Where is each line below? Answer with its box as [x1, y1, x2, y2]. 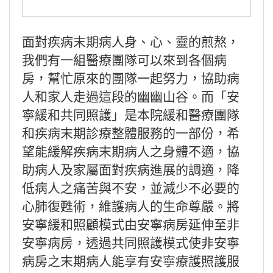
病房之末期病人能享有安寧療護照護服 [22, 251, 239, 269]
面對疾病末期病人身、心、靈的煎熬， [22, 32, 239, 50]
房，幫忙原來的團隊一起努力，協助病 [22, 68, 239, 87]
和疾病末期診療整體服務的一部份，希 [22, 123, 239, 141]
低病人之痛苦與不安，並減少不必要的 [22, 178, 239, 196]
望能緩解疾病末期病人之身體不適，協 [22, 141, 239, 160]
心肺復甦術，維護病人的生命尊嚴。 [22, 196, 227, 214]
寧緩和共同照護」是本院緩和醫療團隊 [22, 105, 239, 123]
